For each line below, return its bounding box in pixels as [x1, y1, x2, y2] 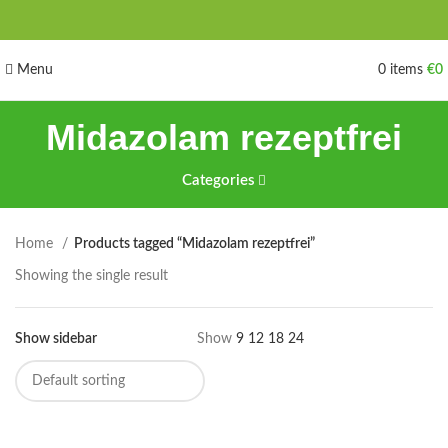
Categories [181, 173, 255, 188]
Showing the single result [15, 269, 168, 283]
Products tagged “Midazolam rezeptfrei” [74, 237, 315, 251]
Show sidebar [15, 332, 97, 346]
